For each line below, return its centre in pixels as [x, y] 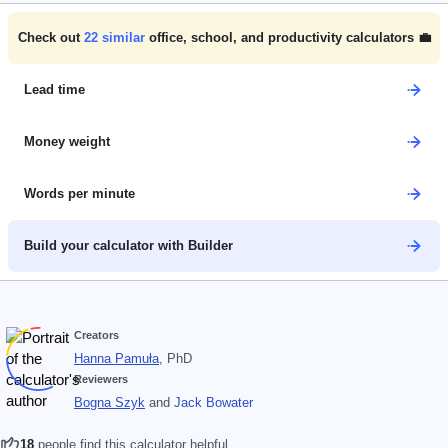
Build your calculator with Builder [128, 245]
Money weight [67, 141]
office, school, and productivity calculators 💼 [289, 37]
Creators [96, 335]
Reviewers [101, 379]
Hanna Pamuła [116, 358]
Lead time [54, 89]
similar [121, 37]
